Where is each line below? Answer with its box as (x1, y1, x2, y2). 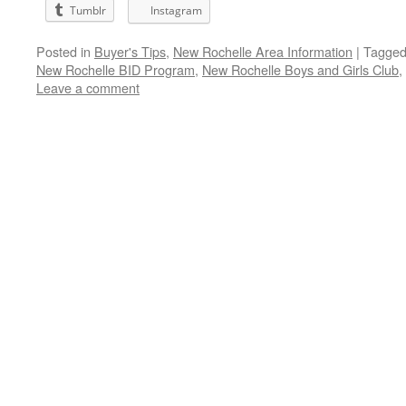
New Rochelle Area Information (173, 42, 353, 61)
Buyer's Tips (94, 42, 166, 61)
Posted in (36, 42, 91, 61)
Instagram (150, 3, 202, 18)
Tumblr (70, 3, 106, 18)
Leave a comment (36, 78, 140, 97)
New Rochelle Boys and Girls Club (202, 60, 399, 79)
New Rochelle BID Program (36, 60, 195, 79)
